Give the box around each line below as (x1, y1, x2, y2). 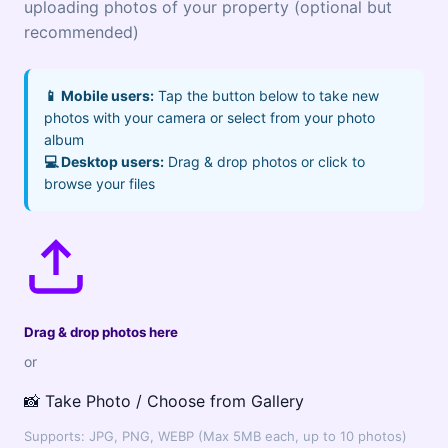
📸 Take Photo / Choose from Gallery (24, 391, 304, 411)
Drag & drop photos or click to (164, 153, 365, 170)
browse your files (44, 175, 155, 192)
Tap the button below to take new (154, 87, 379, 104)
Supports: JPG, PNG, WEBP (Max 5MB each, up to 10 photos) (24, 428, 407, 444)
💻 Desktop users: (44, 153, 164, 170)
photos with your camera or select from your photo (44, 109, 375, 126)
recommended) (24, 22, 139, 42)
